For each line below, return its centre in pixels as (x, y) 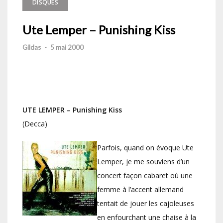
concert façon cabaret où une (145, 176)
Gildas (32, 48)
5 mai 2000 (67, 48)
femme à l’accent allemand (140, 190)
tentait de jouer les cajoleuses (146, 204)
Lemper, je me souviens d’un (143, 162)
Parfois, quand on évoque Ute (145, 148)
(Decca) (35, 124)
